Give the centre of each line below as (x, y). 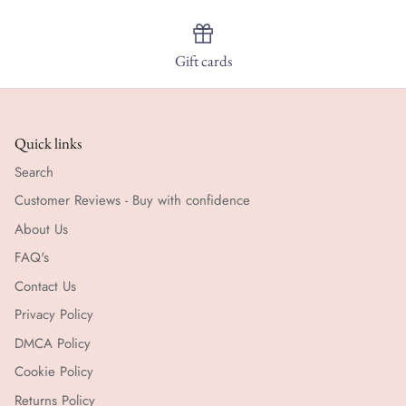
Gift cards (203, 60)
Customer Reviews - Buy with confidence (132, 201)
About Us (41, 229)
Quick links (48, 143)
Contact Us (45, 286)
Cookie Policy (54, 372)
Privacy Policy (54, 315)
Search (34, 172)
